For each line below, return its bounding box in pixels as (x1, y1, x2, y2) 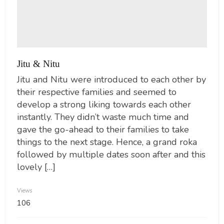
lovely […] (16, 160, 55, 173)
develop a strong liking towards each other (16, 98, 191, 110)
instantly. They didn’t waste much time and (16, 110, 189, 123)
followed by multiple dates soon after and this (16, 148, 205, 160)
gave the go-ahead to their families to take (16, 123, 189, 135)
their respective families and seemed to (16, 85, 176, 98)
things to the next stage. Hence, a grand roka (16, 135, 197, 148)
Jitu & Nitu (16, 58, 60, 69)
